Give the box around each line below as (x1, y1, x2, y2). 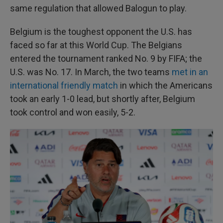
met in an (172, 66, 208, 77)
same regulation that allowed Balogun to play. (10, 2, 187, 13)
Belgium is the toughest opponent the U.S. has (10, 26, 192, 37)
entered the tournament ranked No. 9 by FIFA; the (10, 53, 202, 64)
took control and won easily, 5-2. (10, 107, 135, 117)
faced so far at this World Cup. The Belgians (10, 39, 182, 50)
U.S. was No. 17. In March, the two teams (10, 66, 172, 77)
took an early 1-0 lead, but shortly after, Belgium (10, 93, 195, 104)
